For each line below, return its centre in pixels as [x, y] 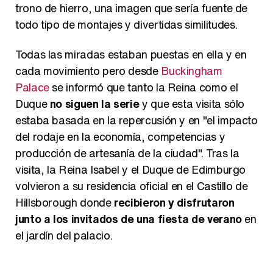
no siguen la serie [94, 104]
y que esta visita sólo [192, 104]
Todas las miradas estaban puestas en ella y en [131, 54]
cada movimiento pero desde [88, 71]
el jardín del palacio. [64, 235]
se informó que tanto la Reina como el [144, 87]
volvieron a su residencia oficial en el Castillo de [132, 186]
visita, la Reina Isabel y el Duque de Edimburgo [131, 169]
